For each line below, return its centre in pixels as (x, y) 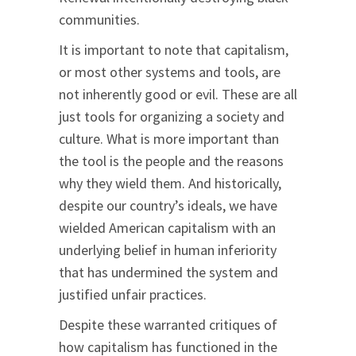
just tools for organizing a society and (172, 117)
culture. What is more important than (169, 139)
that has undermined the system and (168, 273)
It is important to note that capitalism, (174, 50)
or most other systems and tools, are (170, 72)
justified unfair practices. (133, 295)
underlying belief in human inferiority (168, 250)
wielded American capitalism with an (167, 228)
